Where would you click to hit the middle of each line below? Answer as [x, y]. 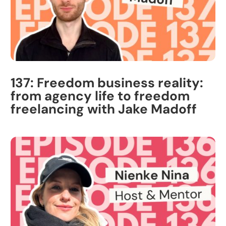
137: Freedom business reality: [107, 82]
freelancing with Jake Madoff [103, 109]
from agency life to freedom [100, 96]
